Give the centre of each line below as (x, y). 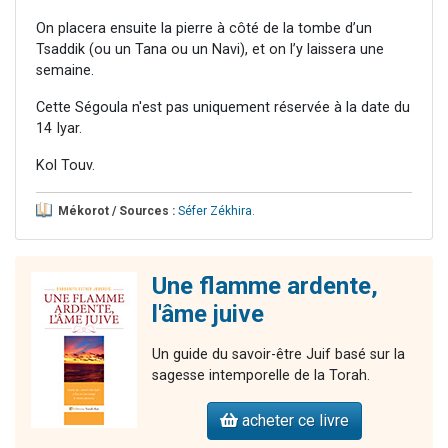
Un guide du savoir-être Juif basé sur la (278, 355)
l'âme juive (208, 314)
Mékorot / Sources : (116, 211)
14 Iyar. (59, 129)
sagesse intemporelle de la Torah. (261, 376)
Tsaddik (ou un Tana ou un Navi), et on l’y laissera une (210, 50)
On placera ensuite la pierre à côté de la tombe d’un (204, 29)
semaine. (65, 71)
